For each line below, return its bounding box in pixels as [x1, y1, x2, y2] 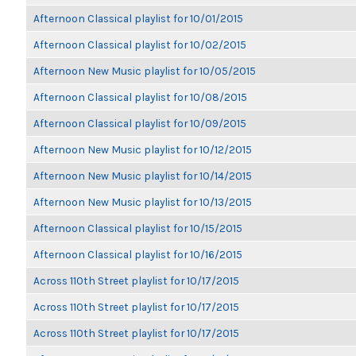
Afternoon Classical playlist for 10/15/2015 [33, 222, 242, 234]
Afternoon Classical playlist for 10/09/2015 [33, 117, 246, 130]
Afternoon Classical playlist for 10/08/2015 [33, 91, 247, 103]
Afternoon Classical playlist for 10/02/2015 [33, 38, 246, 51]
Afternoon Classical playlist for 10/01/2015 [33, 12, 243, 25]
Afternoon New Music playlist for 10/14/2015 [33, 169, 252, 182]
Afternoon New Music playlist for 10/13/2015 [33, 195, 252, 208]
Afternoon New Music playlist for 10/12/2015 [33, 143, 252, 156]
